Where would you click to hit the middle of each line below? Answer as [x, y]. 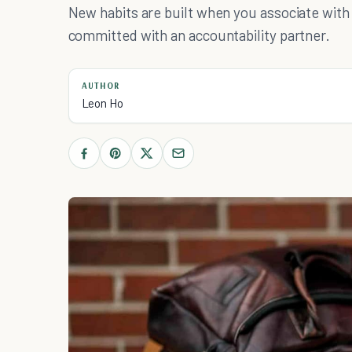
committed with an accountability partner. [199, 35]
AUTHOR [101, 86]
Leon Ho [102, 103]
